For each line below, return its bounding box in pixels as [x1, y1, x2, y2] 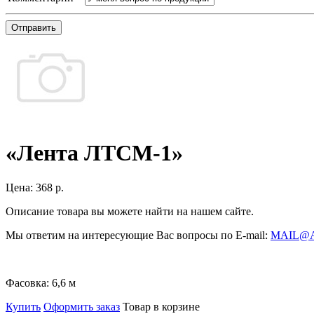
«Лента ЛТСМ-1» [6, 140, 183, 166]
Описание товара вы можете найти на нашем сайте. [6, 205, 254, 217]
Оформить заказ [43, 300, 120, 313]
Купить [6, 300, 41, 313]
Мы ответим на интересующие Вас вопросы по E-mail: [6, 228, 271, 241]
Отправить [11, 22, 56, 33]
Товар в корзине [123, 300, 200, 313]
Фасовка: [6, 276, 52, 289]
